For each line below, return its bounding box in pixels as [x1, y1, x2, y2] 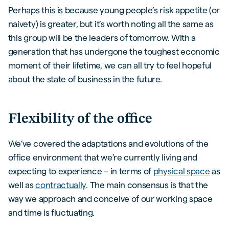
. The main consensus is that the [86, 180, 209, 190]
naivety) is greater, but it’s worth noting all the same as [8, 19, 214, 29]
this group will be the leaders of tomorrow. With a [8, 33, 196, 43]
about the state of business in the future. [8, 74, 162, 84]
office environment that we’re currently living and [8, 152, 197, 163]
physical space [153, 166, 210, 176]
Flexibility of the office [8, 111, 152, 126]
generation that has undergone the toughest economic [8, 47, 220, 57]
